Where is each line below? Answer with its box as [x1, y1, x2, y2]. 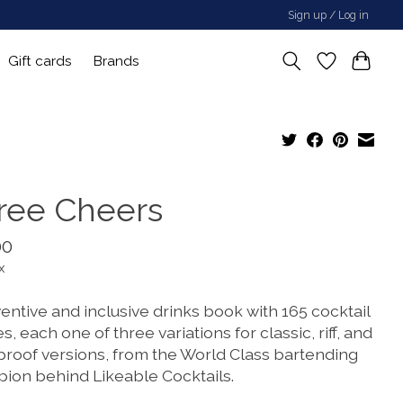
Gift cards [8, 52, 73, 69]
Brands [94, 52, 140, 69]
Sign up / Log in [288, 8, 370, 22]
